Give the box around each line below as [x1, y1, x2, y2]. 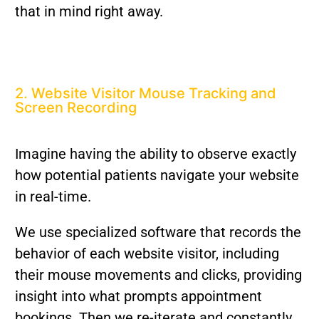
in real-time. [14, 188, 91, 206]
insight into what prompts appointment [14, 288, 262, 305]
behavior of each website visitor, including [14, 245, 279, 263]
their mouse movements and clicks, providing [14, 266, 302, 284]
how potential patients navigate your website [14, 167, 299, 184]
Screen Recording [14, 99, 137, 117]
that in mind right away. [14, 3, 163, 21]
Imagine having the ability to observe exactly [14, 145, 296, 163]
